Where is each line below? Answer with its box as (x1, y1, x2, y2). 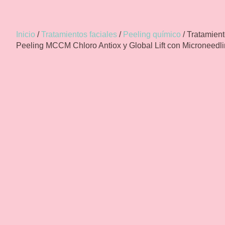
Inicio (16, 30, 35, 39)
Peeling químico (123, 30, 181, 39)
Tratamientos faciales (41, 30, 117, 39)
